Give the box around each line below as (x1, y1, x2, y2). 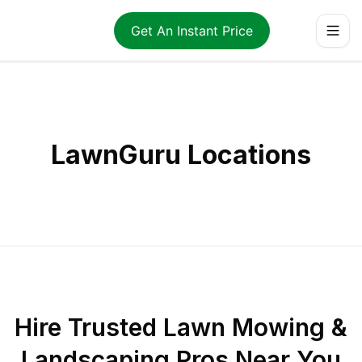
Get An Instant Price (130, 22, 253, 39)
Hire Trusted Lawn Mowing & (15, 313, 347, 342)
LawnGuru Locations (51, 139, 311, 170)
